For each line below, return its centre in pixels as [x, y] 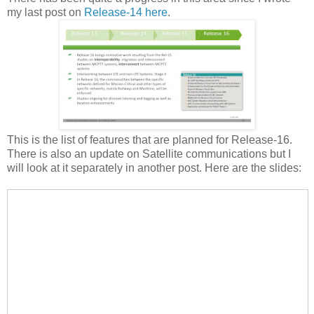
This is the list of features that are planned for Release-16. [150, 140]
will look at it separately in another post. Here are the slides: [154, 168]
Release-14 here [126, 13]
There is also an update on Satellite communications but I [149, 154]
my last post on [46, 13]
